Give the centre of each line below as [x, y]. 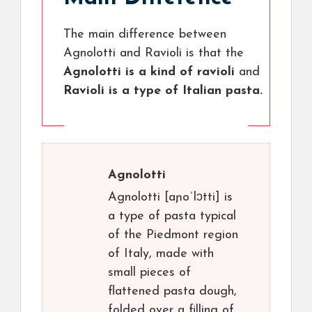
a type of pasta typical [172, 217]
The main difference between [145, 35]
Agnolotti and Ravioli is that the [154, 54]
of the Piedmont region [173, 235]
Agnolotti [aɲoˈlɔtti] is [170, 198]
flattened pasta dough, [172, 292]
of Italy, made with [161, 254]
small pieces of [149, 273]
